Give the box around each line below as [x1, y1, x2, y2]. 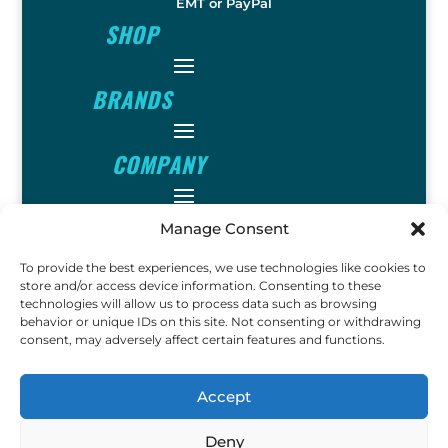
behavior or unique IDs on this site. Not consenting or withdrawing [20, 314, 421, 329]
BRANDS [92, 82, 173, 115]
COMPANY [111, 147, 206, 180]
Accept [197, 386, 251, 406]
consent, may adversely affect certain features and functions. [20, 332, 385, 347]
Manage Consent [159, 219, 289, 238]
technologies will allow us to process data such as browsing [20, 296, 377, 311]
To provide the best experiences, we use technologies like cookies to [20, 260, 426, 275]
